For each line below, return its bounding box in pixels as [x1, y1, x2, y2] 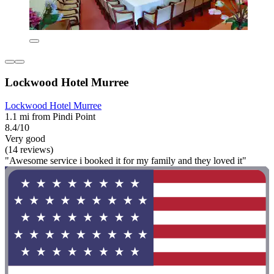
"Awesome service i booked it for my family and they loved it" [5, 155, 246, 166]
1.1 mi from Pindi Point [5, 111, 95, 122]
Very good [5, 133, 45, 144]
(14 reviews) [5, 144, 53, 155]
